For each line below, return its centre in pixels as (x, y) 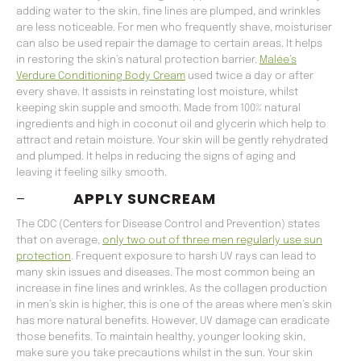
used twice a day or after (249, 77)
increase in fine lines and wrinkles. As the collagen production (172, 289)
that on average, (59, 241)
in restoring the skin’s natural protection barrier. (138, 60)
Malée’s (278, 60)
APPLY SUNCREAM (144, 199)
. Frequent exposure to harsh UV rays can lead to (194, 257)
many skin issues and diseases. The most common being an (166, 273)
